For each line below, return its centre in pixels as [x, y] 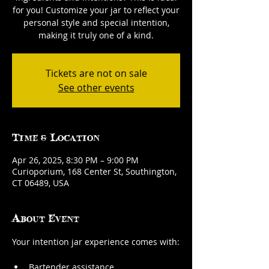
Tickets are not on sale [96, 73]
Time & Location [56, 137]
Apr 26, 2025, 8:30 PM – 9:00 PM [75, 160]
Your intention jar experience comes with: [96, 242]
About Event [46, 218]
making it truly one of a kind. [96, 35]
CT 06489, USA [41, 183]
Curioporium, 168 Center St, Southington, [94, 171]
